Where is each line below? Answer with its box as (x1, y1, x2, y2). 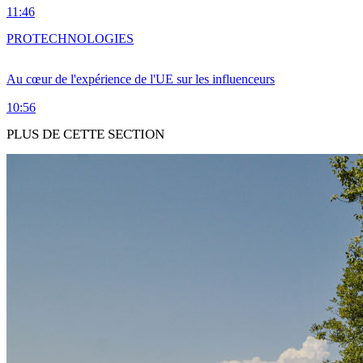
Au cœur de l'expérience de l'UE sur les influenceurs (6, 71, 275, 86)
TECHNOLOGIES (32, 31, 134, 45)
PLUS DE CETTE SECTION (6, 126, 164, 142)
